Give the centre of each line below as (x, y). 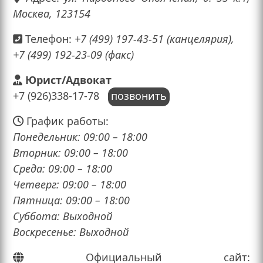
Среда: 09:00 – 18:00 (63, 169)
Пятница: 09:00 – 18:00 (71, 200)
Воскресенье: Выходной (71, 232)
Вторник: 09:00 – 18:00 (70, 153)
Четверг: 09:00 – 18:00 (70, 185)
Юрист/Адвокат (68, 80)
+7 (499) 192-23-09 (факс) (73, 55)
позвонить (139, 96)
